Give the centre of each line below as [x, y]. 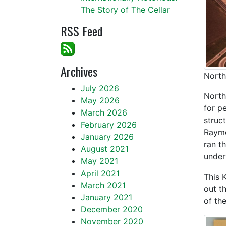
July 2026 [100, 88]
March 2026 [104, 112]
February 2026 [109, 125]
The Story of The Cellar [125, 10]
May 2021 [99, 161]
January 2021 [106, 197]
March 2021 [103, 185]
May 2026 [100, 100]
